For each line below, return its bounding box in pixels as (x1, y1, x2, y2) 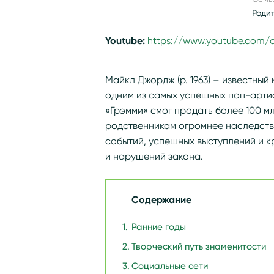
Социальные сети (131, 261, 208, 272)
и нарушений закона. (105, 150, 203, 162)
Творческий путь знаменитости (131, 241, 266, 252)
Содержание (131, 193, 191, 206)
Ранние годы (131, 221, 186, 232)
